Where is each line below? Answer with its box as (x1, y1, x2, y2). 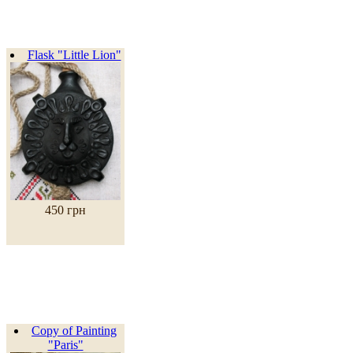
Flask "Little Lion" (27, 47, 121, 61)
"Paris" (47, 337, 84, 351)
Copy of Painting (32, 323, 117, 337)
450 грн (45, 203, 86, 217)
